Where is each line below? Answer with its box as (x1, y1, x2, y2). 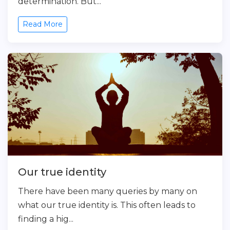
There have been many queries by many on (18, 186, 197, 196)
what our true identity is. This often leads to (18, 200, 196, 210)
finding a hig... (18, 214, 73, 224)
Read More (23, 20, 63, 29)
